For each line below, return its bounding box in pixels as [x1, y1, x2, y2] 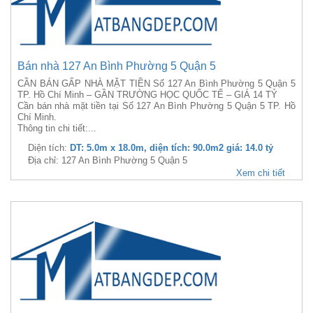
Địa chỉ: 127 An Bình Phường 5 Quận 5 [28, 155, 187, 166]
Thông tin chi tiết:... [17, 123, 96, 133]
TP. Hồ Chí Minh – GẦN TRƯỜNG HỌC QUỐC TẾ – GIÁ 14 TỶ [17, 89, 277, 100]
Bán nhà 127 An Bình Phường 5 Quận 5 [17, 60, 216, 72]
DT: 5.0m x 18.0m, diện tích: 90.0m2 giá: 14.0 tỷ [70, 143, 273, 153]
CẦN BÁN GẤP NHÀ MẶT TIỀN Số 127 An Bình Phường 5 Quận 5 [17, 78, 296, 89]
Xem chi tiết [236, 168, 285, 178]
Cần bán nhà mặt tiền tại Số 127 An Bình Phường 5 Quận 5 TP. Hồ [17, 101, 296, 111]
